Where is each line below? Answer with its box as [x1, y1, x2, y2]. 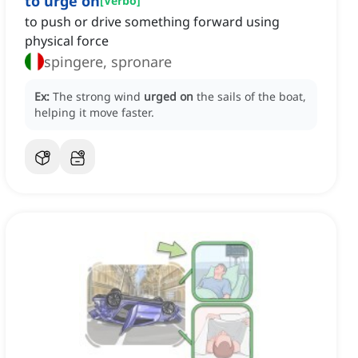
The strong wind [53, 89, 144, 105]
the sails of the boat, [197, 89, 306, 105]
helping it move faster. [34, 105, 154, 121]
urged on [144, 89, 193, 105]
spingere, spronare [44, 52, 172, 72]
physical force [25, 32, 109, 50]
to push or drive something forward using [25, 13, 280, 31]
